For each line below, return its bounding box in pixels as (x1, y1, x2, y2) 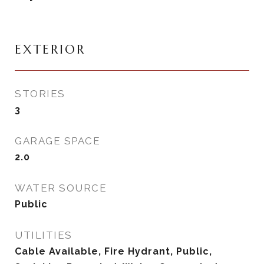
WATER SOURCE (15, 182, 107, 194)
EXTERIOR (15, 42, 85, 57)
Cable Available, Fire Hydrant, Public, (15, 246, 212, 257)
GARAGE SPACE (15, 135, 100, 147)
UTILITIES (15, 229, 72, 241)
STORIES (15, 88, 65, 100)
